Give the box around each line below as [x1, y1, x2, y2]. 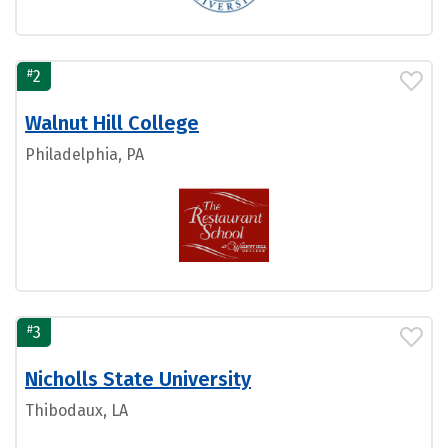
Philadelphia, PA [25, 145, 144, 165]
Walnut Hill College [25, 111, 199, 136]
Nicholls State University [25, 367, 251, 392]
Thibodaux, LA [25, 401, 128, 421]
